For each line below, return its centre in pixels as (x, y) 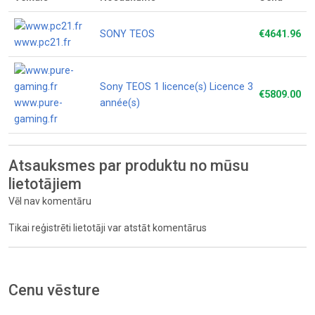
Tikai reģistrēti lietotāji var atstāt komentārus (108, 228)
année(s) (120, 103)
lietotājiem (45, 184)
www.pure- (38, 103)
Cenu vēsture (54, 290)
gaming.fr (36, 119)
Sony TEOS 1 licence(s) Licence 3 (176, 87)
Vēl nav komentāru (50, 201)
